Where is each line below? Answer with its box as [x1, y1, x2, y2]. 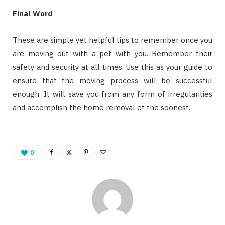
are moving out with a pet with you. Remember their [13, 49, 212, 59]
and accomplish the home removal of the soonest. [13, 103, 190, 113]
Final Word [13, 9, 52, 19]
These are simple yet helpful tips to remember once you [13, 35, 212, 45]
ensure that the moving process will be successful [13, 76, 212, 86]
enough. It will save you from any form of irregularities [13, 89, 212, 99]
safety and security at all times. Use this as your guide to [13, 62, 212, 72]
